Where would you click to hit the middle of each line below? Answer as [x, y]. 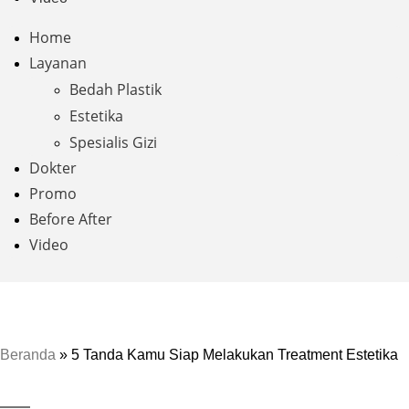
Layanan [58, 63]
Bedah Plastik [115, 90]
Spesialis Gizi [113, 143]
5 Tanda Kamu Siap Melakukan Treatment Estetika [235, 355]
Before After [71, 220]
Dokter [53, 168]
